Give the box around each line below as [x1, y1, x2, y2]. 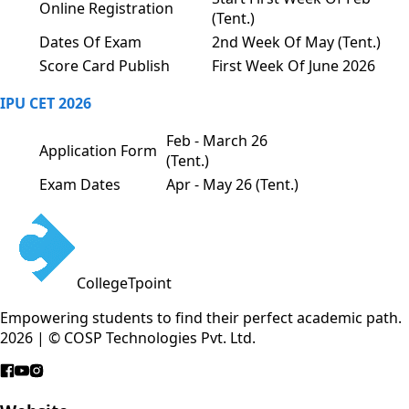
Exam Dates [39, 174, 121, 195]
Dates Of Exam [39, 32, 142, 53]
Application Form [39, 141, 157, 162]
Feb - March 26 [166, 131, 267, 152]
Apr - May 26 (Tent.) [166, 174, 299, 195]
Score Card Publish [39, 56, 170, 77]
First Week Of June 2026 [212, 56, 375, 77]
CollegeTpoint [77, 273, 172, 294]
